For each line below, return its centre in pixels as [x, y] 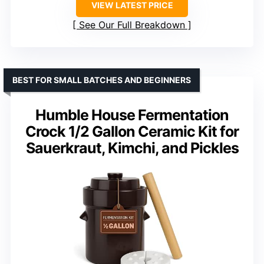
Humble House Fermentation [132, 115]
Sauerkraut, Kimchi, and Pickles [132, 148]
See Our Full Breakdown [132, 25]
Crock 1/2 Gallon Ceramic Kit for [132, 132]
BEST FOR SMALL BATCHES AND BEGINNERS [102, 80]
